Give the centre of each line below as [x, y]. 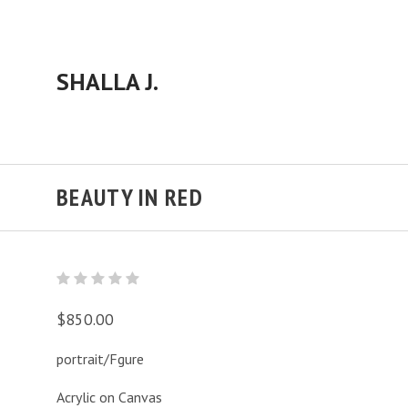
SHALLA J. [107, 82]
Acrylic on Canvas [109, 397]
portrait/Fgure [100, 359]
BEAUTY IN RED [130, 197]
